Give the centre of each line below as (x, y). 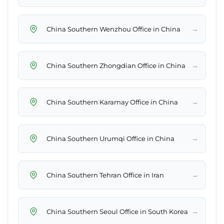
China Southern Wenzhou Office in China (113, 29)
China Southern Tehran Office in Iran (105, 175)
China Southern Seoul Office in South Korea (117, 211)
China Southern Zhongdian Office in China (116, 65)
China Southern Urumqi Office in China (110, 138)
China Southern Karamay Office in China (112, 102)
